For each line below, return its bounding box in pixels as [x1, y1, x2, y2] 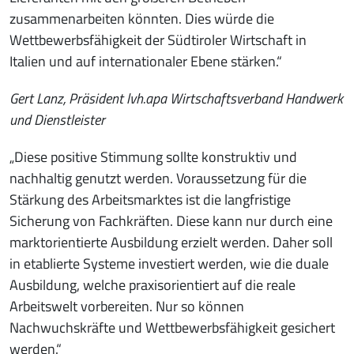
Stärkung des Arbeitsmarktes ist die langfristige [9, 188, 291, 210]
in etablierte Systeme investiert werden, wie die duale [9, 252, 329, 274]
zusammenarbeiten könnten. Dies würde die [9, 7, 274, 29]
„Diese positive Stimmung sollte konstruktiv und [9, 145, 297, 168]
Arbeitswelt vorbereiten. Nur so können [9, 295, 244, 317]
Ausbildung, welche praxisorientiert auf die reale [9, 273, 296, 296]
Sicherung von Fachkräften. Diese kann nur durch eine [9, 209, 333, 232]
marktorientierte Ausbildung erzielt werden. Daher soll [9, 231, 333, 253]
